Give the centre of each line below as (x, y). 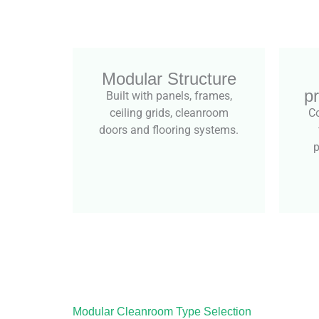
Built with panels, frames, (169, 95)
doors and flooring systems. (169, 130)
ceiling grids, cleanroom (169, 113)
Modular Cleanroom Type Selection (162, 311)
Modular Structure (169, 78)
